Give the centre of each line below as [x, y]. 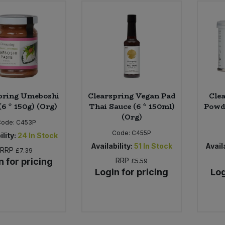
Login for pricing [132, 172]
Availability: [112, 146]
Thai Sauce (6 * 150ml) [132, 107]
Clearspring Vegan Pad [132, 96]
